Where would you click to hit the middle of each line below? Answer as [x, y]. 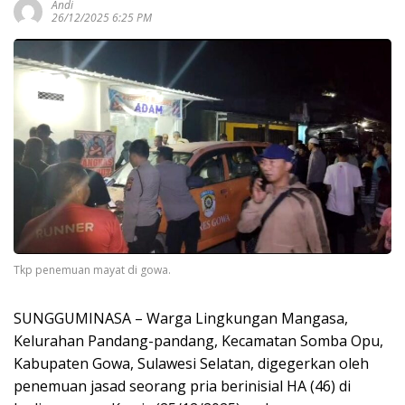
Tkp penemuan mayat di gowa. [92, 270]
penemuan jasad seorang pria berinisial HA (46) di [182, 386]
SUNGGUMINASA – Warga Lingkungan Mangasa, [181, 319]
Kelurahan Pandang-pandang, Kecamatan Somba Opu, [198, 341]
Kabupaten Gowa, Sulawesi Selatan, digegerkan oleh [191, 364]
